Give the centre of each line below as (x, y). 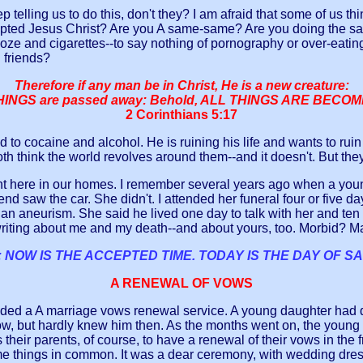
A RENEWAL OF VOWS (181, 284)
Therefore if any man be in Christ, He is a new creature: (181, 86)
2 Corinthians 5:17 (181, 115)
